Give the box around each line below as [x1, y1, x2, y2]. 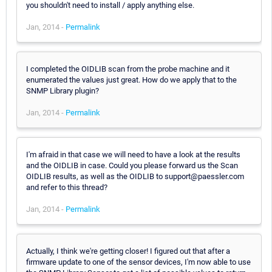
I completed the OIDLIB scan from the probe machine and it [26, 64, 229, 73]
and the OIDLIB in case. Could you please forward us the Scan [26, 160, 238, 170]
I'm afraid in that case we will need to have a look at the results [26, 149, 240, 159]
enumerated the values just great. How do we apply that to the [26, 75, 237, 84]
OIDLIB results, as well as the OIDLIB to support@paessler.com [26, 171, 244, 181]
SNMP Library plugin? [26, 86, 99, 95]
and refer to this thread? [26, 182, 107, 192]
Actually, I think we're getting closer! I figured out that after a [26, 246, 230, 256]
